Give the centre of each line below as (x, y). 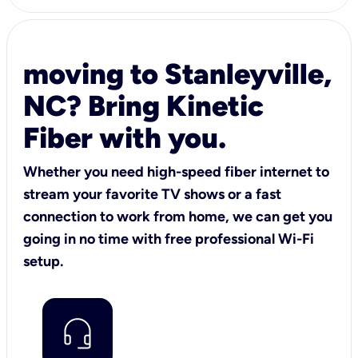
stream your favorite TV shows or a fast (152, 194)
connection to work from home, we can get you (178, 216)
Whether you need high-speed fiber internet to (176, 171)
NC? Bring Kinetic (143, 105)
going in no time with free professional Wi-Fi (169, 239)
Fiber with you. (125, 137)
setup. (43, 261)
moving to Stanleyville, (177, 74)
